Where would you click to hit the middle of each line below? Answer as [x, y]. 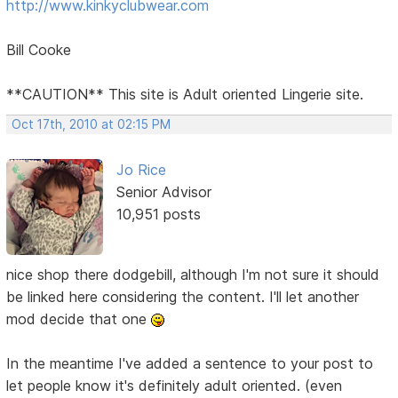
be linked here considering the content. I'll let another [183, 297]
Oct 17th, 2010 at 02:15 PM [92, 124]
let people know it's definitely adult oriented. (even [175, 386]
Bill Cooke [39, 49]
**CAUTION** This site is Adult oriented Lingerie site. [185, 94]
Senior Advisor [163, 191]
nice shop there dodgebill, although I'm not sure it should [193, 275]
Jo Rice [141, 169]
